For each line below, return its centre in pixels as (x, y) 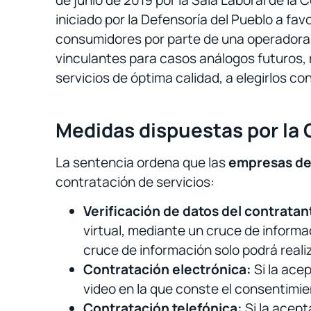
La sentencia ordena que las (142, 162)
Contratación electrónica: (167, 270)
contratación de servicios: (135, 182)
